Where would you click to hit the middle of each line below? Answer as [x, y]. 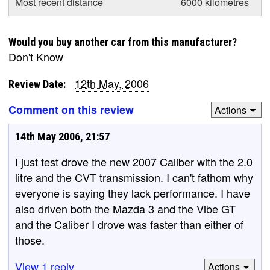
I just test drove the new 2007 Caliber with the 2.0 [134, 162]
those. [30, 240]
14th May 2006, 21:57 [62, 137]
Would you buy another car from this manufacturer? [123, 42]
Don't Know [36, 57]
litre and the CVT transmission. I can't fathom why [134, 177]
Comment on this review [71, 110]
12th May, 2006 [112, 83]
